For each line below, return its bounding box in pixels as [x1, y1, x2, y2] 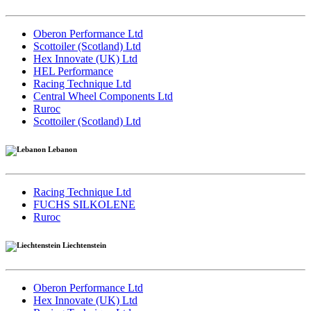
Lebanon [46, 145, 77, 154]
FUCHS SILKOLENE [33, 199, 135, 211]
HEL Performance [33, 65, 113, 78]
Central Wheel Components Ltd [33, 90, 173, 103]
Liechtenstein [60, 241, 106, 250]
